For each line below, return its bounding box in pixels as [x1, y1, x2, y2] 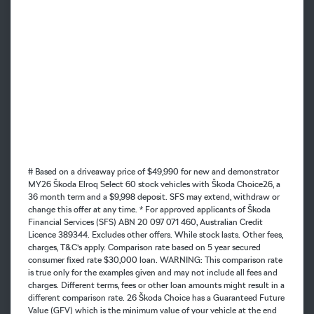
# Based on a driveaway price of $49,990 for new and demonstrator [28, 165, 279, 177]
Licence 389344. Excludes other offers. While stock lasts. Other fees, [28, 228, 283, 240]
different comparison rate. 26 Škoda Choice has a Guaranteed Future [28, 292, 285, 303]
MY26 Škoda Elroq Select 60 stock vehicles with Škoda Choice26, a [28, 178, 280, 189]
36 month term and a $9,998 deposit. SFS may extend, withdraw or [28, 191, 280, 202]
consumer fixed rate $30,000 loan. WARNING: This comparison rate [28, 254, 282, 265]
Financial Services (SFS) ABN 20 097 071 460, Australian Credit [28, 216, 263, 227]
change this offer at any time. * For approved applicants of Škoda [28, 203, 271, 214]
